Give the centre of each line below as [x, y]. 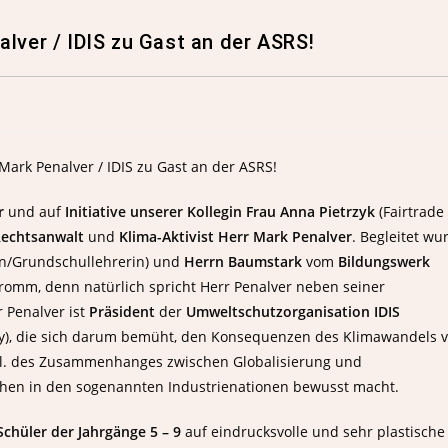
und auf [34, 211]
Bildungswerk [384, 261]
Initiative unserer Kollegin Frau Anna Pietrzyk [220, 211]
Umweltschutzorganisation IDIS [293, 311]
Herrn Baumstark [243, 261]
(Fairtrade [409, 211]
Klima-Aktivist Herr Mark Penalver [235, 236]
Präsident [124, 311]
